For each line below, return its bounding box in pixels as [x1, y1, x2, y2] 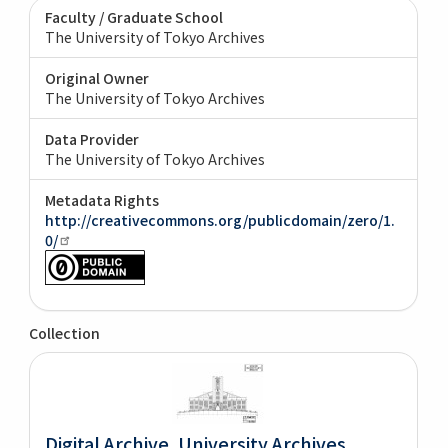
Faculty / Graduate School [45, 6, 224, 27]
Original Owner [45, 67, 150, 88]
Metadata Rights [45, 189, 160, 210]
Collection [29, 322, 101, 343]
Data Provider [45, 128, 140, 149]
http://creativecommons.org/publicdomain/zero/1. [45, 209, 396, 230]
